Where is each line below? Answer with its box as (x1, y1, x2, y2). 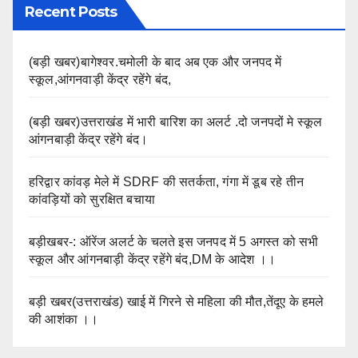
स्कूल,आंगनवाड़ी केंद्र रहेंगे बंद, (29, 72, 172, 86)
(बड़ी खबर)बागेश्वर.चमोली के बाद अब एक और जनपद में (29, 54, 282, 69)
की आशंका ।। (29, 312, 99, 326)
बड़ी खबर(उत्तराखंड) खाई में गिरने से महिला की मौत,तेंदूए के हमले (29, 294, 324, 308)
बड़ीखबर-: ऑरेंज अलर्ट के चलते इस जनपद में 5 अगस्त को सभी (29, 234, 319, 249)
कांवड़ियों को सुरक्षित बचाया (29, 192, 155, 206)
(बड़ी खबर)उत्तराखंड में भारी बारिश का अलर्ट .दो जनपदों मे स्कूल (29, 114, 323, 129)
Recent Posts (25, 2, 117, 21)
